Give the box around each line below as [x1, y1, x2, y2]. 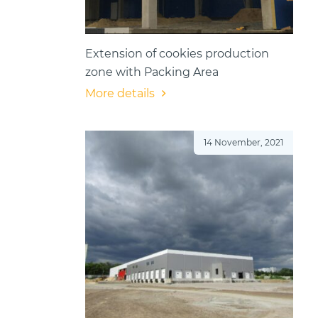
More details [84, 87, 155, 101]
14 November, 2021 [203, 137, 283, 148]
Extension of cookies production [84, 47, 269, 61]
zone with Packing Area [84, 65, 219, 79]
